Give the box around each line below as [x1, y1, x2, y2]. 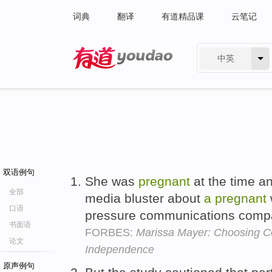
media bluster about [85, 191, 204, 205]
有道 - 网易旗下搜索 [73, 72, 149, 81]
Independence [85, 243, 154, 256]
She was [85, 174, 138, 188]
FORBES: [85, 226, 136, 239]
